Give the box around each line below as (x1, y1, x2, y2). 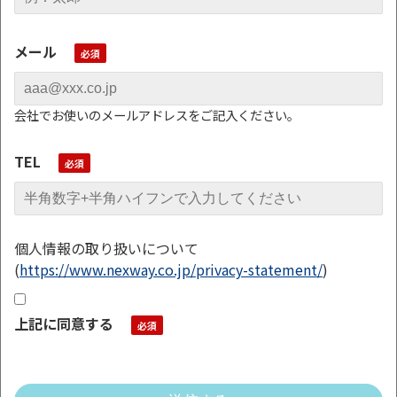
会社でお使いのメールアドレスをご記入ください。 (14, 105, 300, 124)
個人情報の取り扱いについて (14, 237, 198, 259)
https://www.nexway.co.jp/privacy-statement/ (19, 258, 323, 280)
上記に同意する (14, 312, 113, 334)
